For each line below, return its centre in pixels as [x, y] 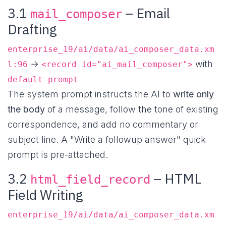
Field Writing [45, 195]
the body [26, 109]
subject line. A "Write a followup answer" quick [107, 140]
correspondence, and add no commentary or [103, 125]
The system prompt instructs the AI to [90, 94]
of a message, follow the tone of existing [132, 109]
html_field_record [90, 180]
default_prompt [43, 80]
